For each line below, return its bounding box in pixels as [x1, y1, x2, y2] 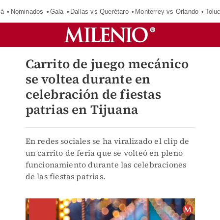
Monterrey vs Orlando [135, 7, 199, 15]
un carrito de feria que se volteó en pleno [25, 147, 183, 158]
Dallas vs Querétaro [70, 7, 129, 15]
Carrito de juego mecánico [25, 55, 189, 73]
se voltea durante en [25, 70, 151, 88]
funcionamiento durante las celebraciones [25, 159, 187, 170]
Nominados [10, 7, 44, 15]
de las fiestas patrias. [25, 171, 106, 182]
